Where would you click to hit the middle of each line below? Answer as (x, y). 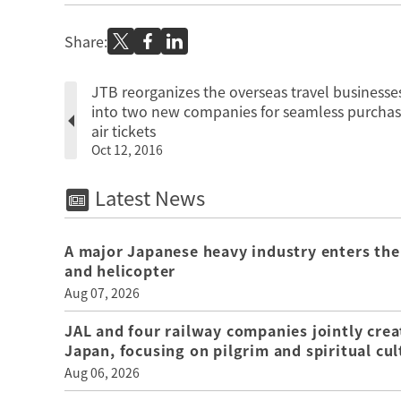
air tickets (124, 131)
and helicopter (120, 271)
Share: (86, 41)
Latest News (147, 197)
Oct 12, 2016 (127, 149)
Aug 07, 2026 (102, 293)
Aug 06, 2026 (102, 373)
